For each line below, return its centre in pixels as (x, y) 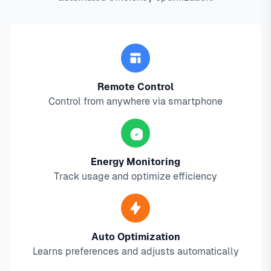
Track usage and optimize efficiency (135, 177)
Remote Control (135, 87)
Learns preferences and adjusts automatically (135, 252)
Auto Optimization (135, 237)
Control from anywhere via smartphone (135, 102)
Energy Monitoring (135, 162)
